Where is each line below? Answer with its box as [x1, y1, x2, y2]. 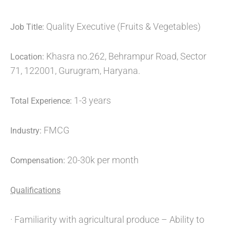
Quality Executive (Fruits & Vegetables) [46, 21, 201, 32]
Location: [10, 52, 46, 62]
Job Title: [10, 22, 46, 32]
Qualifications [10, 185, 61, 195]
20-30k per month [67, 155, 139, 165]
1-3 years [74, 95, 111, 106]
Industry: [10, 126, 44, 136]
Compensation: [10, 156, 67, 165]
